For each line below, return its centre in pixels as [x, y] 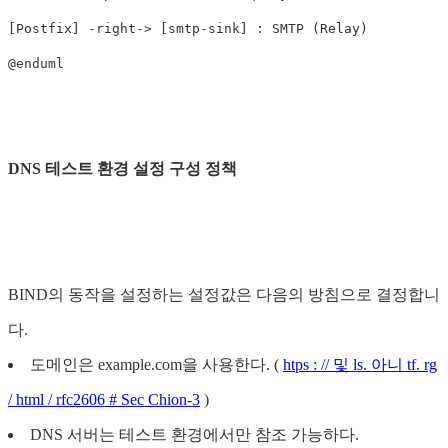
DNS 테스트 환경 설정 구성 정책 [122, 168]
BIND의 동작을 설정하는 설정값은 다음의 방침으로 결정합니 [224, 294]
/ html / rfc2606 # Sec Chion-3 [104, 399]
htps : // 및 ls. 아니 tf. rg [360, 364]
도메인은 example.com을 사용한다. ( [156, 364]
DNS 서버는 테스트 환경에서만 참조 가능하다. [194, 434]
